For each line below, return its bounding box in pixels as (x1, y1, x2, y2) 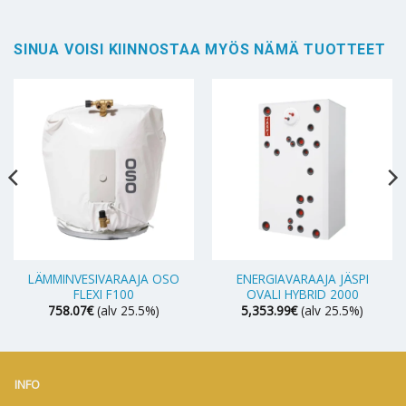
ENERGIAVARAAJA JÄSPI (236, 269, 369, 287)
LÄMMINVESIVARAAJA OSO (28, 269, 179, 287)
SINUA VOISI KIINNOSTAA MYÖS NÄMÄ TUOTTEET (14, 41, 386, 59)
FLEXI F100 (73, 285, 134, 303)
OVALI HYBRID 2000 (246, 285, 359, 303)
